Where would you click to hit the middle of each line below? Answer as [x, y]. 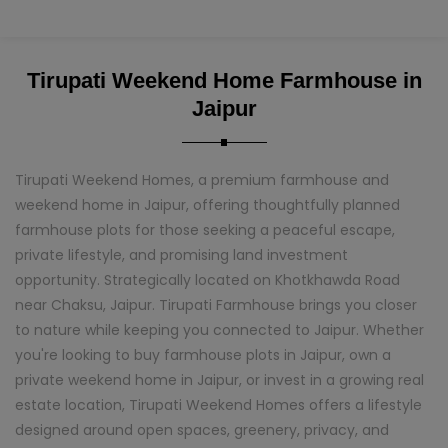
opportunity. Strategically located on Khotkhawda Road [207, 280]
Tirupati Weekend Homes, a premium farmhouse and [202, 180]
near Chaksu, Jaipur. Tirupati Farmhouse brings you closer [216, 305]
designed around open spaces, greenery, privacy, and [202, 430]
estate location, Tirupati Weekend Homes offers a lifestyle [218, 405]
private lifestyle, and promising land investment [181, 255]
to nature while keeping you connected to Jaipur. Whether [219, 330]
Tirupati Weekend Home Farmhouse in [224, 80]
